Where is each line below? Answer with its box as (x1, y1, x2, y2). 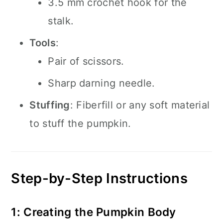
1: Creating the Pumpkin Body (11, 205, 176, 219)
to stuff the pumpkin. (29, 117, 131, 129)
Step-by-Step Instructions (11, 170, 188, 187)
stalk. (48, 15, 74, 27)
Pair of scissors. (48, 55, 124, 67)
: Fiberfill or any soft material (70, 99, 210, 111)
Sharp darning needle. (48, 77, 155, 89)
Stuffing (29, 99, 70, 111)
